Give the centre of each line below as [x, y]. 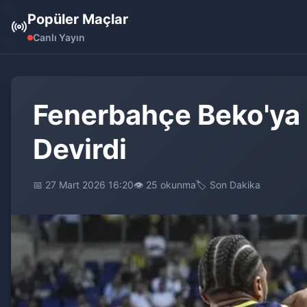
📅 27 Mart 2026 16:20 [83, 185]
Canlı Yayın [59, 37]
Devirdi [80, 149]
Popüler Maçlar [78, 19]
